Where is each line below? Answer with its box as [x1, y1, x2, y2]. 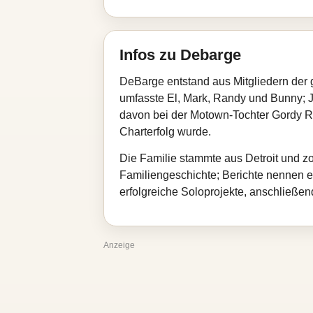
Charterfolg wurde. [119, 126, 211, 138]
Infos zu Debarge [119, 46, 241, 64]
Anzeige [103, 240, 135, 250]
